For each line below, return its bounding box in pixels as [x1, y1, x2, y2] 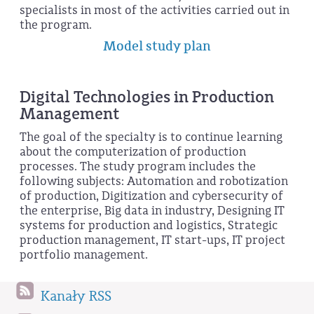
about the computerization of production [20, 144, 246, 161]
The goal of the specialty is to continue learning [20, 129, 282, 146]
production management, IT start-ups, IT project [20, 232, 285, 249]
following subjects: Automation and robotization [20, 173, 288, 190]
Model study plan [103, 37, 211, 56]
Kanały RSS [41, 287, 111, 306]
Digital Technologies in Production [20, 87, 274, 109]
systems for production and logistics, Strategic [20, 217, 278, 234]
